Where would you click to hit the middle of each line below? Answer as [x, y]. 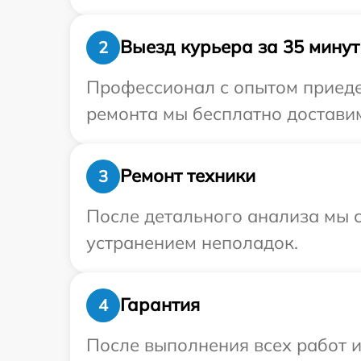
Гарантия [160, 305]
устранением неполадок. [192, 242]
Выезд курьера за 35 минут [240, 47]
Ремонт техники [188, 176]
